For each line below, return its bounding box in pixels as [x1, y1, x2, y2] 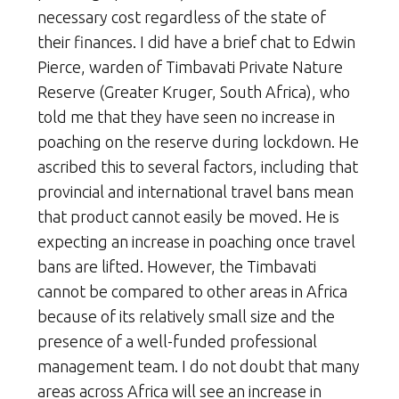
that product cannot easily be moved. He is [37, 207, 339, 225]
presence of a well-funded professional [37, 331, 317, 350]
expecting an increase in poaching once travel [37, 232, 355, 250]
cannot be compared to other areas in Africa [37, 281, 347, 300]
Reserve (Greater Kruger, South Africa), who [37, 82, 350, 101]
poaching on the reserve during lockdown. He [37, 132, 359, 151]
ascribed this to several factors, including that [37, 157, 358, 175]
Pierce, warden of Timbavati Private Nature [37, 57, 343, 76]
